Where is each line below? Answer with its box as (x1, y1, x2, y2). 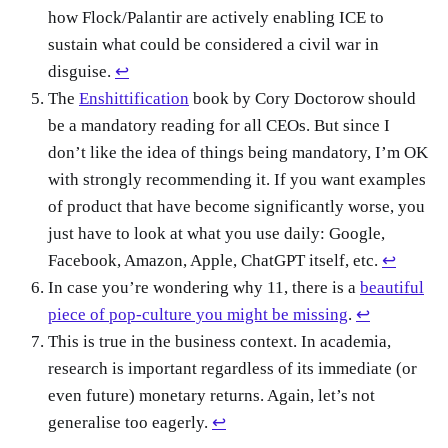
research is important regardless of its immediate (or (48, 359, 417, 379)
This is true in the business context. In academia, (48, 332, 391, 352)
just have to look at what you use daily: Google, (48, 224, 385, 244)
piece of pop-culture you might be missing (48, 305, 348, 325)
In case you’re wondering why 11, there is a (48, 278, 360, 298)
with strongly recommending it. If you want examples (48, 170, 426, 190)
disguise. (48, 62, 115, 82)
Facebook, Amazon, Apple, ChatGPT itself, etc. (48, 251, 382, 271)
